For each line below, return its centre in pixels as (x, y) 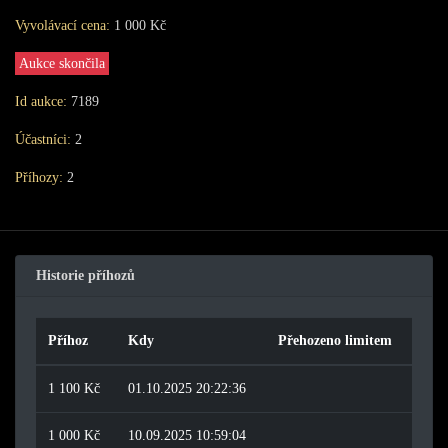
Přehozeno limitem (335, 340)
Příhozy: (39, 177)
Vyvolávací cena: (62, 25)
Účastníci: (43, 139)
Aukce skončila (62, 63)
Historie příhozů (85, 275)
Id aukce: (41, 101)
